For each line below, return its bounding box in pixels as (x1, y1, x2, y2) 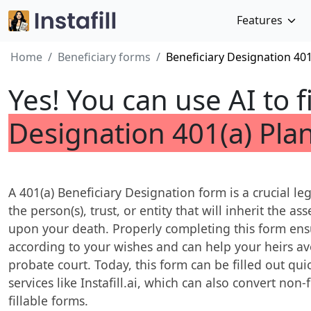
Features (236, 12, 283, 28)
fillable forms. (8, 292, 88, 309)
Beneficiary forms (58, 49, 151, 65)
